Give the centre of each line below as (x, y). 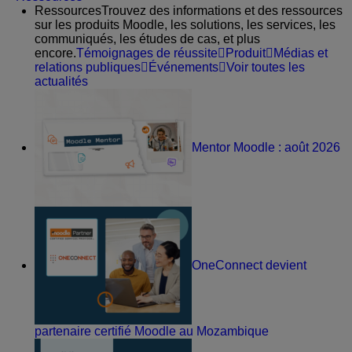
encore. (55, 53)
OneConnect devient (249, 265)
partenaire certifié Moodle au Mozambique (152, 332)
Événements (183, 68)
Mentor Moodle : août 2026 (266, 147)
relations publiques (88, 68)
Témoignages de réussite (147, 53)
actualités (61, 82)
